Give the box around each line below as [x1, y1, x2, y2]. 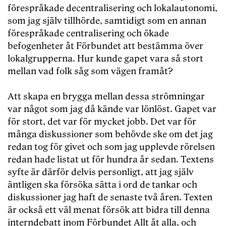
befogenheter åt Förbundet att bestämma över [8, 41, 203, 52]
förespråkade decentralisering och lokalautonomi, [8, 3, 217, 14]
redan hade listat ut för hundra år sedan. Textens [8, 154, 214, 165]
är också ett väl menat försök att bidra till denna [8, 205, 210, 216]
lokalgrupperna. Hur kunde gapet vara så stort [8, 53, 203, 65]
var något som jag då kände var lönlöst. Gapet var [8, 104, 216, 115]
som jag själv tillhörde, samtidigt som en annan [8, 16, 206, 27]
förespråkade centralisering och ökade [8, 28, 169, 39]
